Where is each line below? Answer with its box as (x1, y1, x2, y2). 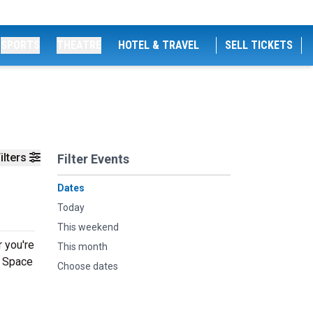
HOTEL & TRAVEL (118, 38, 199, 52)
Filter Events (57, 152, 129, 166)
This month (57, 241, 108, 252)
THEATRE (57, 38, 101, 52)
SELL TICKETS (225, 38, 293, 52)
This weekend (57, 221, 119, 233)
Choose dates (57, 261, 118, 272)
